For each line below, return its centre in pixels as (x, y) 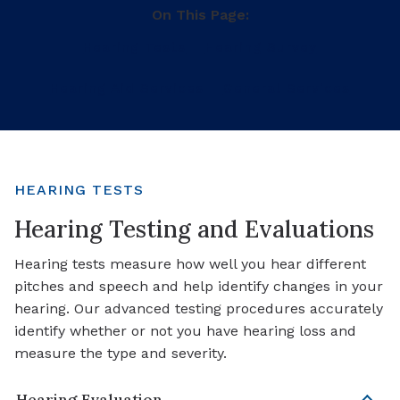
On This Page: (200, 14)
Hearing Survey (261, 47)
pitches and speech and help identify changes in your (199, 287)
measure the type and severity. (121, 354)
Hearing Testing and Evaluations (194, 229)
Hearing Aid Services (127, 88)
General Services (286, 88)
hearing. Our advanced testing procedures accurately (199, 309)
